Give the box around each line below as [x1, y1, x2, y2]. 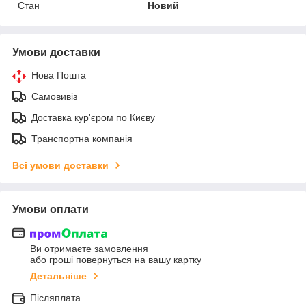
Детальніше [30, 270, 87, 282]
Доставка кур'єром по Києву [31, 111, 155, 123]
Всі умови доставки [12, 159, 109, 171]
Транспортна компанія [31, 133, 133, 144]
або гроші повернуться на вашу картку [30, 254, 201, 266]
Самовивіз [31, 90, 77, 102]
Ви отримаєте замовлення [30, 243, 148, 255]
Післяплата [30, 292, 81, 304]
